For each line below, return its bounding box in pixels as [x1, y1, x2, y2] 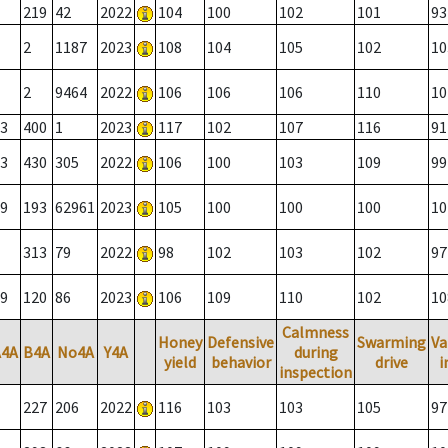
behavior [210, 352, 271, 373]
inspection [279, 362, 352, 383]
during [293, 342, 338, 363]
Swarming [357, 332, 426, 353]
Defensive [207, 332, 274, 353]
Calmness [282, 322, 349, 343]
